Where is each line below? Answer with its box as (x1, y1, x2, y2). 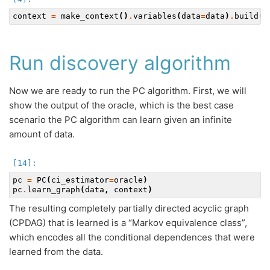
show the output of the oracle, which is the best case (9, 99, 234, 111)
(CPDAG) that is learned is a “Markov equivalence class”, (9, 216, 247, 228)
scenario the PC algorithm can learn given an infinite (9, 113, 232, 125)
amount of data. (9, 128, 75, 140)
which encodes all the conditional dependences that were (9, 231, 255, 243)
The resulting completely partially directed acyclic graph (9, 202, 249, 214)
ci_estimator (51, 175, 109, 184)
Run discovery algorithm (9, 51, 231, 75)
